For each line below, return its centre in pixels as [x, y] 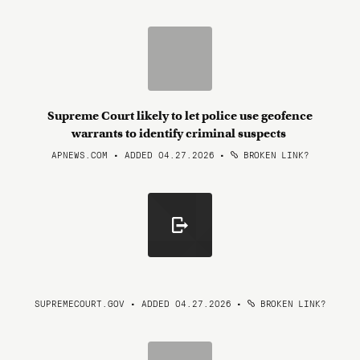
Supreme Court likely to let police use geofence [180, 116]
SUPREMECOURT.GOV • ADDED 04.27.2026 [133, 303]
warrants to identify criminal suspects [180, 133]
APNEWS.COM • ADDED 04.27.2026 [133, 154]
